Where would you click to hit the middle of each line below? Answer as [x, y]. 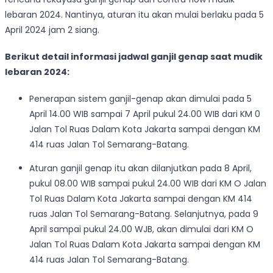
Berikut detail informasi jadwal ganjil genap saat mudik [134, 56]
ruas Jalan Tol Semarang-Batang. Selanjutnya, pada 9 [144, 214]
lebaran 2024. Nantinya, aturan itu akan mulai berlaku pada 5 [134, 15]
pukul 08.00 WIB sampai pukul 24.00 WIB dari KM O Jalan [148, 183]
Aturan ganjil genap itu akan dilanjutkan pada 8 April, [140, 168]
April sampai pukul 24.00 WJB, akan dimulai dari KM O [141, 229]
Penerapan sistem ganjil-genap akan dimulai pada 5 [140, 98]
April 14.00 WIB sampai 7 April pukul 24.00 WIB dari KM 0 [145, 114]
